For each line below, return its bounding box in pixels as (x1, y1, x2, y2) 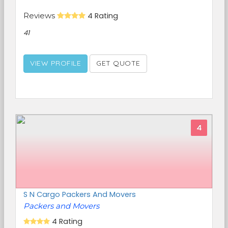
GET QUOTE (96, 59, 140, 68)
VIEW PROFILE (30, 59, 81, 68)
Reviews (23, 11, 57, 20)
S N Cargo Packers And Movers (23, 189, 136, 199)
